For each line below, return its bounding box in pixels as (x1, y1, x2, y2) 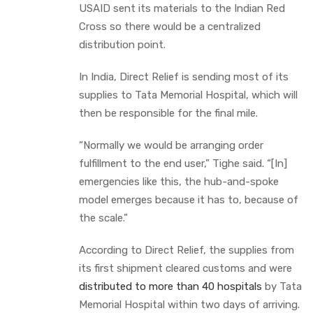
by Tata (262, 279, 302, 293)
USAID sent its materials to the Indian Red (79, 1, 285, 15)
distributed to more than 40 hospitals (79, 279, 262, 293)
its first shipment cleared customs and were (79, 261, 292, 275)
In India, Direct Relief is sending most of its (79, 70, 289, 83)
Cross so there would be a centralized (79, 20, 261, 33)
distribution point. (79, 38, 168, 51)
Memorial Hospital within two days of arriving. (79, 298, 300, 311)
